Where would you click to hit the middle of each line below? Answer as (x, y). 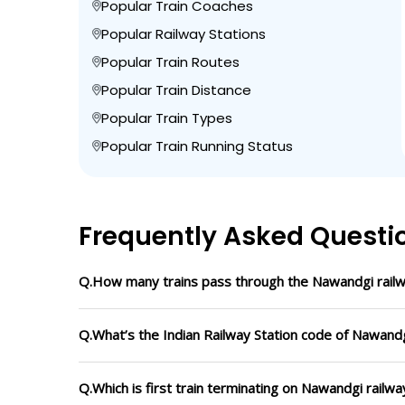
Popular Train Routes (170, 61)
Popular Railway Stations (184, 33)
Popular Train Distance (176, 89)
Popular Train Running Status (197, 146)
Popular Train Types (167, 118)
